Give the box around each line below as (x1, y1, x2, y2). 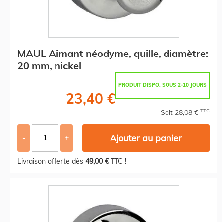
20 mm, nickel (17, 59, 81, 72)
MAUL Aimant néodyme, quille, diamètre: (17, 47, 208, 59)
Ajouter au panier (110, 132, 182, 144)
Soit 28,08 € (161, 108, 200, 117)
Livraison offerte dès (17, 156, 85, 166)
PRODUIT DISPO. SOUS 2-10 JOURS (118, 81, 207, 88)
